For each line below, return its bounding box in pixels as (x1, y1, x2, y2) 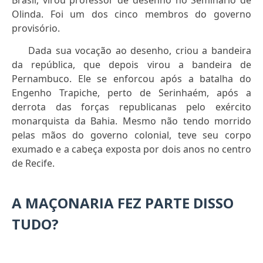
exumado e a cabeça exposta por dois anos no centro (12, 143, 251, 156)
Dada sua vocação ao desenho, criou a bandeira (28, 44, 251, 58)
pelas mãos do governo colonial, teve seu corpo (12, 129, 251, 142)
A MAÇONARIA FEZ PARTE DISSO (12, 193, 234, 213)
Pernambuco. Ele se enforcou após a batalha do (12, 72, 251, 86)
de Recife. (12, 157, 55, 170)
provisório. (12, 22, 60, 35)
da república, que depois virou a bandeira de (12, 58, 251, 72)
